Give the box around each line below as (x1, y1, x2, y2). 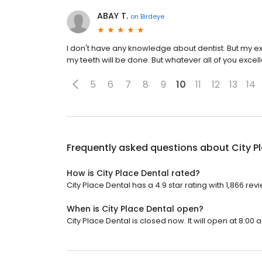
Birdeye (140, 11, 164, 21)
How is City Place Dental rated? (67, 167, 200, 179)
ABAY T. (97, 10, 128, 22)
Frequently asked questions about (67, 141, 232, 154)
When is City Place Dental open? (67, 203, 204, 215)
